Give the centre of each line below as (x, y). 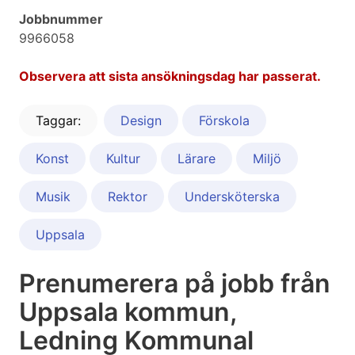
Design (141, 121)
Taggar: (58, 121)
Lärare (197, 159)
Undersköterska (232, 197)
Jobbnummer (61, 19)
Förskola (224, 121)
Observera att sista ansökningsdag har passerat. (170, 76)
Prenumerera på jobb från (175, 284)
